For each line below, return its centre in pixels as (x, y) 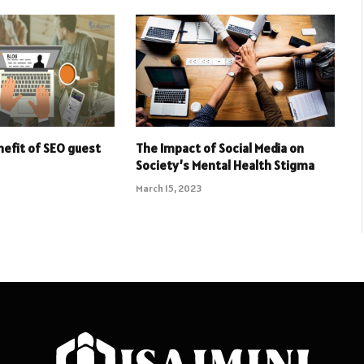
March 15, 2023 (168, 188)
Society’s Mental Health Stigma (225, 165)
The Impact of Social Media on (219, 147)
